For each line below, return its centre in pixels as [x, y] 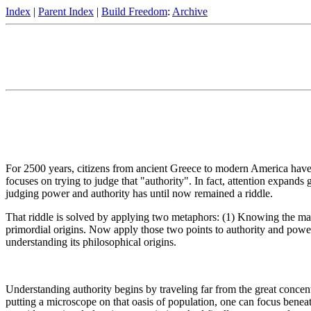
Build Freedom [134, 11]
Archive [190, 11]
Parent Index [66, 11]
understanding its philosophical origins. [91, 242]
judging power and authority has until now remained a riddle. [139, 194]
